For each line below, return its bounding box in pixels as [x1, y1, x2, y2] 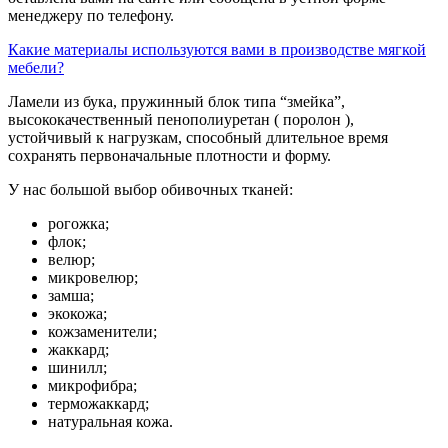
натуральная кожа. [48, 412, 173, 430]
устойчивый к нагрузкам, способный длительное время [8, 128, 388, 146]
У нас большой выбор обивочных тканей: [8, 180, 293, 198]
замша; [48, 286, 94, 304]
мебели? [8, 58, 64, 76]
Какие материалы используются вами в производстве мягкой [8, 40, 426, 58]
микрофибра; [48, 376, 137, 394]
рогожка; [48, 214, 109, 232]
